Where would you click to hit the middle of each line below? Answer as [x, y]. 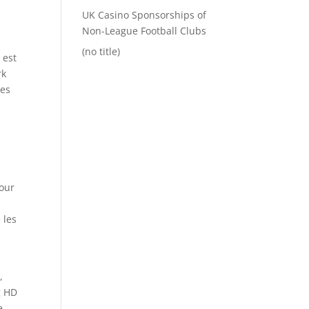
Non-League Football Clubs [144, 31]
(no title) [101, 51]
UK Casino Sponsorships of [144, 15]
